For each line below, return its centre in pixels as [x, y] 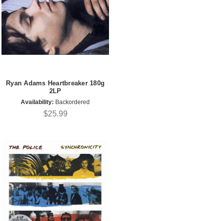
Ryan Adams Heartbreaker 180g [55, 83]
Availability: [37, 102]
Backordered [72, 102]
